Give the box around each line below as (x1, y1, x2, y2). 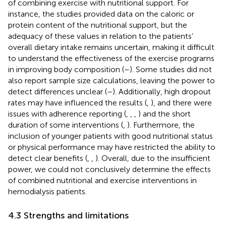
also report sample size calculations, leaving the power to (8, 75, 215, 85)
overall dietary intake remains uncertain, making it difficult (8, 42, 214, 52)
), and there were (151, 97, 212, 107)
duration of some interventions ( (8, 120, 123, 130)
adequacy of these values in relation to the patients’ (8, 31, 193, 41)
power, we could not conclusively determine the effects (8, 164, 211, 174)
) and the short (138, 108, 191, 119)
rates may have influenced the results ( (8, 97, 147, 107)
